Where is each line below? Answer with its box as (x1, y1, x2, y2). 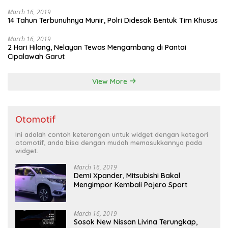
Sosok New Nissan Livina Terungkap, (74, 217, 197, 226)
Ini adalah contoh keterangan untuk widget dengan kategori (15, 130, 208, 138)
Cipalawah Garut (8, 51, 65, 61)
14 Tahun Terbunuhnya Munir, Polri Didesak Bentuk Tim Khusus (8, 15, 218, 25)
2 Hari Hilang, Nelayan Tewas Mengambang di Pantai (8, 42, 186, 52)
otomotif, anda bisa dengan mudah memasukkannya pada (15, 138, 202, 147)
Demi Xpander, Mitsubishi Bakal (74, 170, 180, 180)
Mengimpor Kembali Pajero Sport (74, 180, 187, 189)
